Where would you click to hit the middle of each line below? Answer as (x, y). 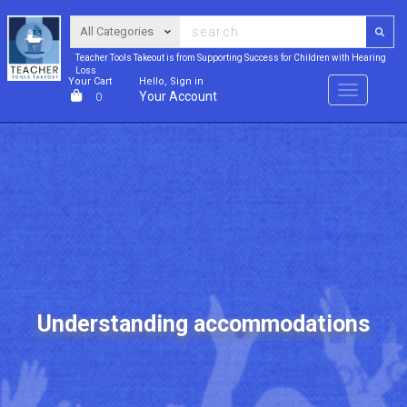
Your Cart (90, 81)
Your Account (179, 96)
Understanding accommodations (203, 324)
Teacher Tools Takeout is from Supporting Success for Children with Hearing (230, 58)
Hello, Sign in (172, 81)
